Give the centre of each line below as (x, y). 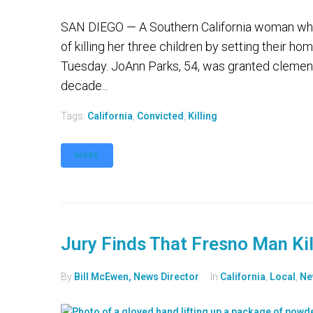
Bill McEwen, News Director (137, 277)
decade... (85, 86)
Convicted (160, 116)
